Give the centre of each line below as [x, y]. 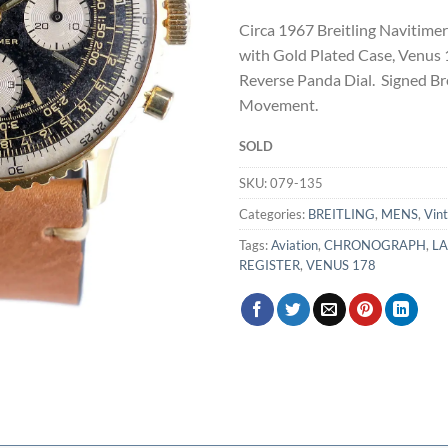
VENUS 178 [341, 264]
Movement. [278, 105]
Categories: [273, 213]
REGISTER [269, 264]
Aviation [294, 244]
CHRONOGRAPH [375, 244]
